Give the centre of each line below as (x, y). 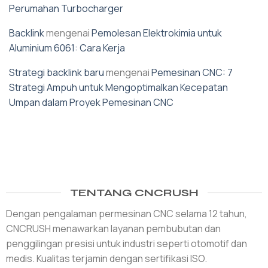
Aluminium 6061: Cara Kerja (67, 48)
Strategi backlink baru (57, 73)
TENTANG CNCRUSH (134, 193)
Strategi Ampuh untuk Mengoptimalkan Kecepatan (118, 88)
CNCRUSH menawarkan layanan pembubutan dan (113, 229)
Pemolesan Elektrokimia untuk (157, 33)
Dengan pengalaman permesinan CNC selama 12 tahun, (126, 214)
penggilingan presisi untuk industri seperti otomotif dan (126, 244)
